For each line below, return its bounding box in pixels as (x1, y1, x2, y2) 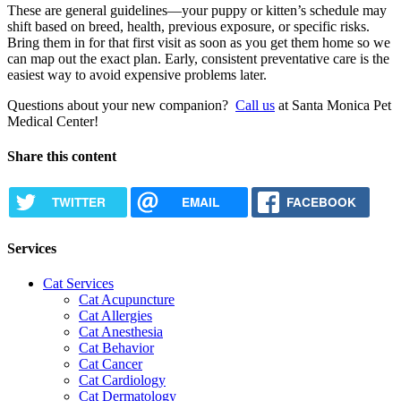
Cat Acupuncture (79, 291, 175, 307)
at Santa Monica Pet (275, 97, 391, 113)
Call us (235, 97, 275, 113)
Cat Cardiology (79, 371, 166, 388)
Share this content (7, 148, 116, 164)
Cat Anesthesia (79, 323, 163, 339)
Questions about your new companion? (7, 97, 235, 113)
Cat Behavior (79, 339, 154, 355)
